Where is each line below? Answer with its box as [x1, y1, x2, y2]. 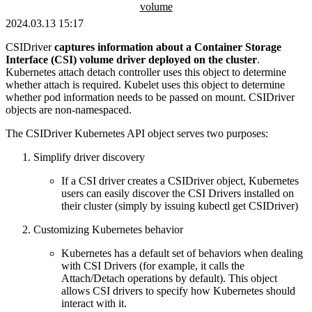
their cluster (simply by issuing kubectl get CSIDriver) [61, 199, 298, 212]
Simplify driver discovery [33, 150, 145, 163]
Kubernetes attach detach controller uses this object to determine [6, 65, 286, 78]
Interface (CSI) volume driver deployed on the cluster [6, 53, 257, 65]
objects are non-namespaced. [6, 103, 132, 116]
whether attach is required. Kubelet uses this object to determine [6, 78, 285, 91]
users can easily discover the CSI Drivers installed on [61, 187, 294, 199]
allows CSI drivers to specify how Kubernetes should [61, 284, 295, 297]
